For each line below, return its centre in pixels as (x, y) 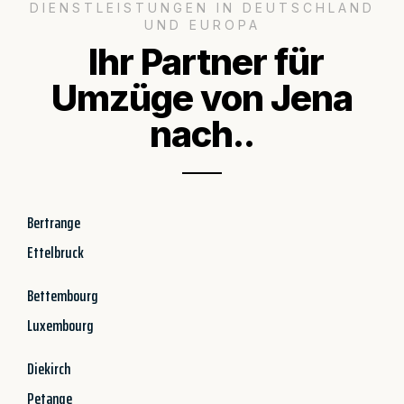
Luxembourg (60, 325)
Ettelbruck (55, 252)
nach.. (202, 133)
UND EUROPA (202, 24)
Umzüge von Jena (202, 97)
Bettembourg (63, 295)
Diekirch (49, 368)
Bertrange (54, 222)
